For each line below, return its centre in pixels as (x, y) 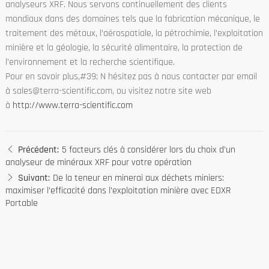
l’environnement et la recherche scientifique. (90, 62)
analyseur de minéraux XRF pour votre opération (98, 162)
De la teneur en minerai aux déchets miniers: (138, 178)
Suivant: (34, 178)
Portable (21, 203)
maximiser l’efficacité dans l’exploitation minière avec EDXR (118, 190)
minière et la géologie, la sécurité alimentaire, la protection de (124, 47)
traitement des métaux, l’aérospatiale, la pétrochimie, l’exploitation (134, 33)
